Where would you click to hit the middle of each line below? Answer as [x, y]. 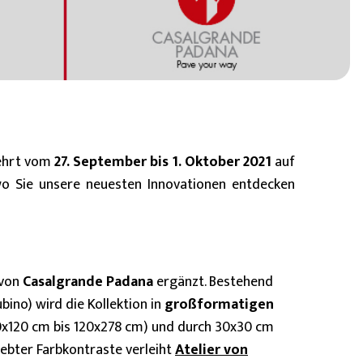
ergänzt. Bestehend [213, 282]
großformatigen [219, 305]
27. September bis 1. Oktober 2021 [162, 162]
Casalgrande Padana [88, 282]
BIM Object [207, 26]
